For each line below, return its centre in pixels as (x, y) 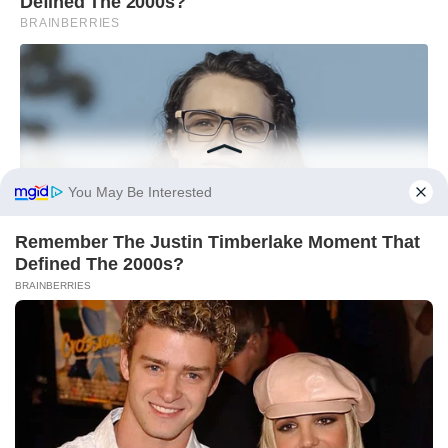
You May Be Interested (140, 192)
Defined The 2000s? (99, 264)
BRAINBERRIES (53, 285)
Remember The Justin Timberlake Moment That (217, 242)
